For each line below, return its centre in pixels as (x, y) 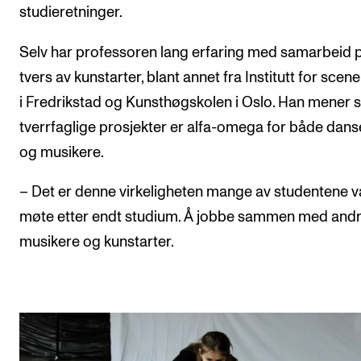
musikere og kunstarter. (97, 243)
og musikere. (62, 152)
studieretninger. (71, 13)
